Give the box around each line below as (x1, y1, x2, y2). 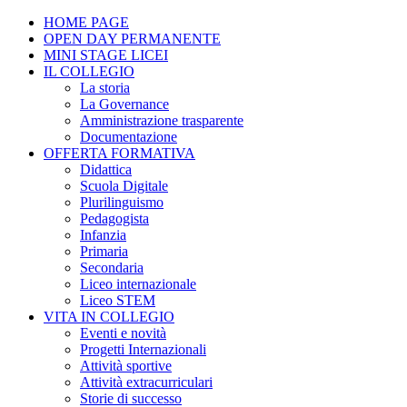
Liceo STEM (80, 293, 155, 308)
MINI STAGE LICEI (44, 47, 168, 63)
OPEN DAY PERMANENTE (44, 31, 221, 46)
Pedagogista (80, 211, 149, 226)
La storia (80, 80, 130, 95)
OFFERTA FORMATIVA (44, 145, 195, 161)
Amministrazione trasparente (80, 113, 243, 128)
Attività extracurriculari (80, 374, 213, 390)
